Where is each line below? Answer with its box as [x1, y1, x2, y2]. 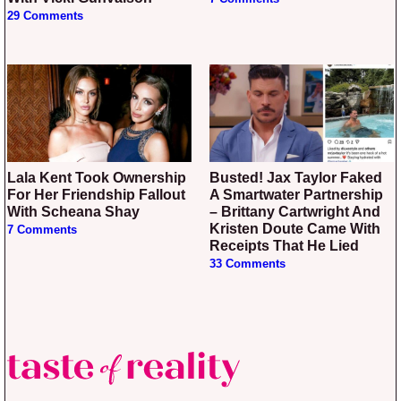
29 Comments [7, 10, 83, 23]
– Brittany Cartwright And [209, 203, 380, 219]
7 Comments [7, 223, 77, 236]
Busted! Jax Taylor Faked [209, 169, 220, 185]
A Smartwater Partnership [209, 186, 383, 202]
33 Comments [209, 257, 286, 270]
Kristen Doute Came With [209, 220, 380, 236]
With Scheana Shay [7, 203, 140, 219]
